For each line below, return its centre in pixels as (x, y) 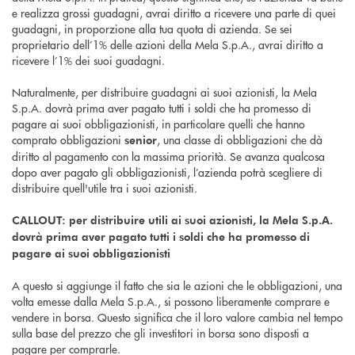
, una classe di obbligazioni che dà (240, 140)
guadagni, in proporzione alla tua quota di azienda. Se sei (152, 29)
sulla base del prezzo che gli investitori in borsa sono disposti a (160, 333)
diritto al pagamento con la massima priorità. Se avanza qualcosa (168, 157)
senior (141, 140)
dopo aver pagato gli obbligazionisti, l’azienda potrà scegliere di (167, 172)
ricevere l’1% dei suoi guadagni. (90, 61)
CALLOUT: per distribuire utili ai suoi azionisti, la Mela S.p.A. (172, 220)
